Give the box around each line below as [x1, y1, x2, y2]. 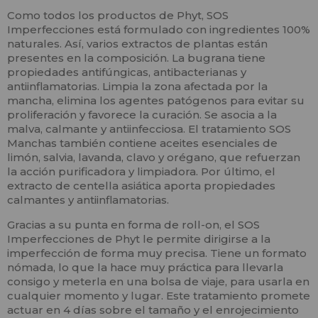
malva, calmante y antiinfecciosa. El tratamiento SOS [7, 122, 291, 136]
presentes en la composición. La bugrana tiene [7, 51, 265, 65]
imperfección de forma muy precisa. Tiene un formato [7, 246, 307, 261]
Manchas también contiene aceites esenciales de [7, 136, 278, 150]
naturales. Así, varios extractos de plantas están [7, 37, 268, 51]
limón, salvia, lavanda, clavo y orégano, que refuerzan [7, 150, 300, 165]
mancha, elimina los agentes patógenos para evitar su [7, 94, 305, 108]
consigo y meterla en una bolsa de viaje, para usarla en [7, 275, 309, 289]
